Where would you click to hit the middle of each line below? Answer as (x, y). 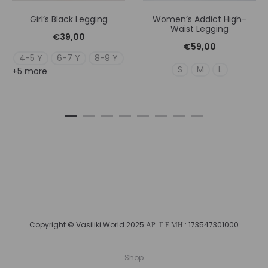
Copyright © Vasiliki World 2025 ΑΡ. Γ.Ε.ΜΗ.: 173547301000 (134, 225)
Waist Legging (200, 29)
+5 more (30, 71)
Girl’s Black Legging (68, 19)
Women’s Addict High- (200, 19)
